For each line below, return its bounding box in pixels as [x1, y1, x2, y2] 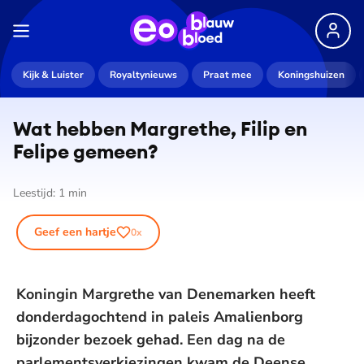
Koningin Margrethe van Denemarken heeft [16, 284, 315, 304]
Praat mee [203, 68, 252, 81]
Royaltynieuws [110, 68, 177, 81]
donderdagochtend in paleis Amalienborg [16, 307, 303, 327]
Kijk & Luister [23, 68, 84, 81]
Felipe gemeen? [13, 139, 158, 163]
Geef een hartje [34, 224, 116, 240]
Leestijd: [13, 185, 58, 201]
